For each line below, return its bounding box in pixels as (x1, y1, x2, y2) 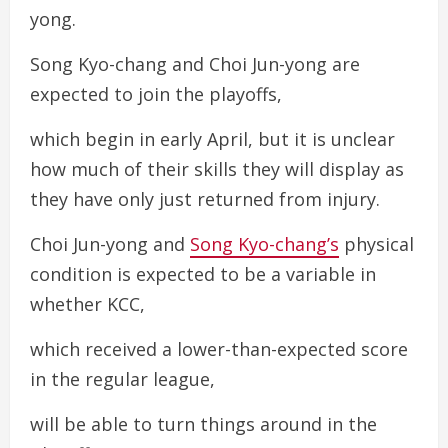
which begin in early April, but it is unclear (30, 127, 395, 151)
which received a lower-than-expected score (30, 337, 408, 361)
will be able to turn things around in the (30, 412, 377, 436)
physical (339, 232, 414, 256)
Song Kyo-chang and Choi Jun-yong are (30, 52, 360, 76)
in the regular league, (30, 367, 215, 391)
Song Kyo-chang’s (190, 232, 339, 256)
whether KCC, (30, 292, 145, 316)
